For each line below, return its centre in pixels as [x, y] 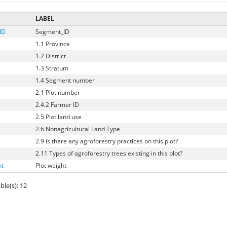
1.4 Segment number [65, 81]
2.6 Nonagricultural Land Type [78, 129]
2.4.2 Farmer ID [57, 105]
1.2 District [50, 56]
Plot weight [51, 166]
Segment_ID [52, 32]
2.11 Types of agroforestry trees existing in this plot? [109, 154]
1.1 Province [52, 44]
